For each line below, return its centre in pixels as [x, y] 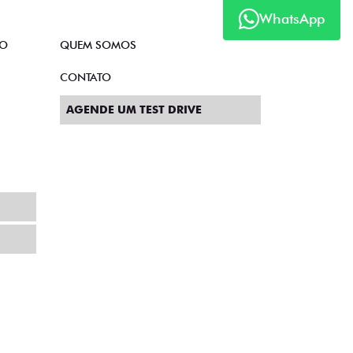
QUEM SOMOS [98, 45]
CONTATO [85, 77]
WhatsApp [292, 19]
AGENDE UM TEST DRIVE [134, 110]
